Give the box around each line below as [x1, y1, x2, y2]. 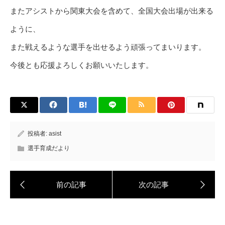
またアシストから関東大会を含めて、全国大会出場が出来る [10, 7, 213, 16]
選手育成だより [28, 145, 70, 152]
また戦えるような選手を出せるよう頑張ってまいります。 [10, 43, 206, 52]
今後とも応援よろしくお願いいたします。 [10, 61, 153, 70]
